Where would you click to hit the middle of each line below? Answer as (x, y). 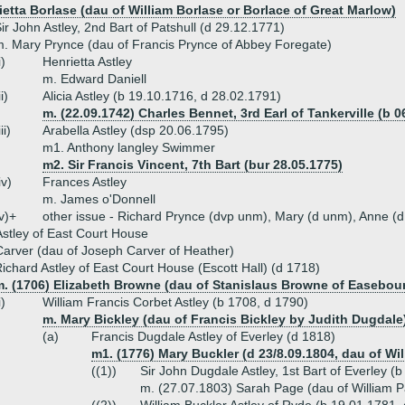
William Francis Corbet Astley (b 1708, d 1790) (175, 302)
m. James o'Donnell (99, 199)
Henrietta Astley (87, 61)
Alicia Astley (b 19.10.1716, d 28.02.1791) (162, 96)
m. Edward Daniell (94, 79)
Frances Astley (85, 182)
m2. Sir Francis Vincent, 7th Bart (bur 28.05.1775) (193, 165)
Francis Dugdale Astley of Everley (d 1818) (213, 336)
